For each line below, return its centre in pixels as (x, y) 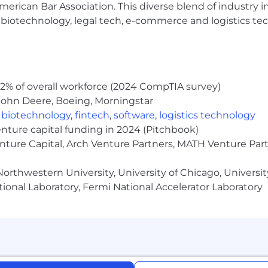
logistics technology (207, 115)
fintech (92, 115)
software (134, 115)
